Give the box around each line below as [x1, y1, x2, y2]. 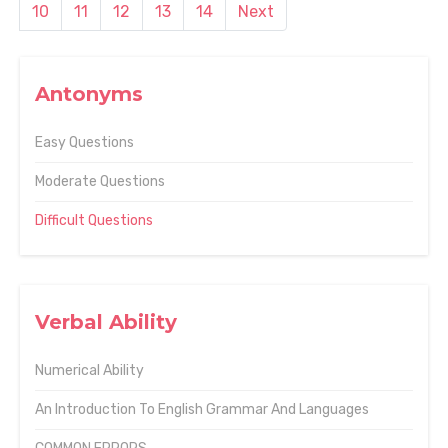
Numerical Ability [35, 362, 144, 379]
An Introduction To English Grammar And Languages [35, 401, 369, 418]
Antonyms [35, 82, 143, 106]
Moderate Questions [35, 173, 165, 190]
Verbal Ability [35, 310, 177, 334]
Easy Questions [35, 134, 134, 151]
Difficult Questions [35, 212, 153, 229]
